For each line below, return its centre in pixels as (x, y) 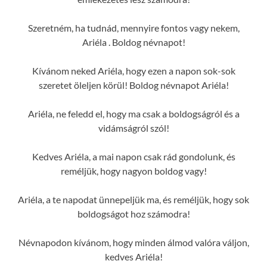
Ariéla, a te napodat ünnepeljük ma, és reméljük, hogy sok (133, 199)
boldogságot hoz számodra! (133, 213)
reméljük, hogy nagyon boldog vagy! (133, 170)
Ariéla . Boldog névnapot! (133, 42)
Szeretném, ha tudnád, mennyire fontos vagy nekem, (133, 27)
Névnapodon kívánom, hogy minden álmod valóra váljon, (133, 242)
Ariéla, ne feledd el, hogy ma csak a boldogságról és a (133, 113)
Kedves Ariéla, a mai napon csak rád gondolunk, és (133, 156)
